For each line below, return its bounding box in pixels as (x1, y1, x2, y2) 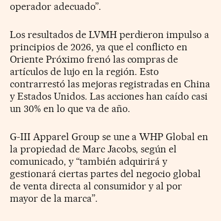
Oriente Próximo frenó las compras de (10, 53, 179, 65)
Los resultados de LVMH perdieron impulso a (10, 28, 210, 40)
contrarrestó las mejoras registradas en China (10, 77, 211, 90)
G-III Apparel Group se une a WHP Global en (10, 130, 209, 143)
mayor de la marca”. (10, 192, 98, 204)
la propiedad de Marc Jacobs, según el (10, 143, 177, 155)
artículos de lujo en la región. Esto (10, 65, 159, 77)
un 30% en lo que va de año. (10, 102, 130, 114)
